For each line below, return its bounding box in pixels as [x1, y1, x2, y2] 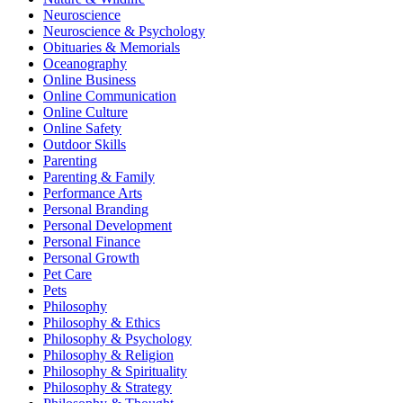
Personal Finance [43, 233, 140, 249]
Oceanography [43, 55, 127, 71]
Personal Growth [43, 249, 139, 265]
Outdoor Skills [43, 136, 126, 152]
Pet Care [43, 265, 92, 282]
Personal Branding [43, 201, 148, 217]
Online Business [43, 71, 136, 87]
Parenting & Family [43, 168, 155, 184]
